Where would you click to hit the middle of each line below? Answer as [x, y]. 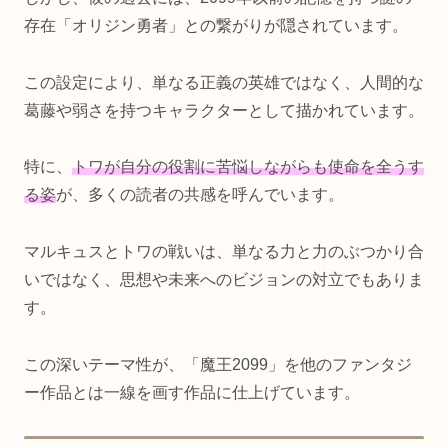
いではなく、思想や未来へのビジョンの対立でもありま [224, 280]
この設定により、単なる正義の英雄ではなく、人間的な [224, 82]
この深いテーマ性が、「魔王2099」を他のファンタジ [218, 364]
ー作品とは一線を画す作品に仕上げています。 [192, 392]
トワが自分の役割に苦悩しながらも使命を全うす [248, 167]
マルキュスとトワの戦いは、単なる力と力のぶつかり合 [224, 252]
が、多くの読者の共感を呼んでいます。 [200, 195]
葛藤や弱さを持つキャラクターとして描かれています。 [224, 110]
